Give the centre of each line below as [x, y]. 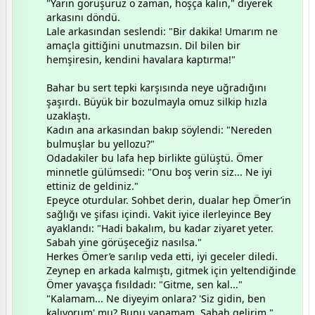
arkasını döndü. [83, 17]
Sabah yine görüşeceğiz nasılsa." [124, 242]
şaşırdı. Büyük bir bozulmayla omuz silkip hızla [157, 101]
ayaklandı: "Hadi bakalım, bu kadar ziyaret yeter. [160, 228]
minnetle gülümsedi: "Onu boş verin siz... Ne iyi [159, 172]
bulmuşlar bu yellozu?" [101, 143]
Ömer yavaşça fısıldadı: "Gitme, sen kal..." [144, 284]
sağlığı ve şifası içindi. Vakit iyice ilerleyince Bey [159, 214]
